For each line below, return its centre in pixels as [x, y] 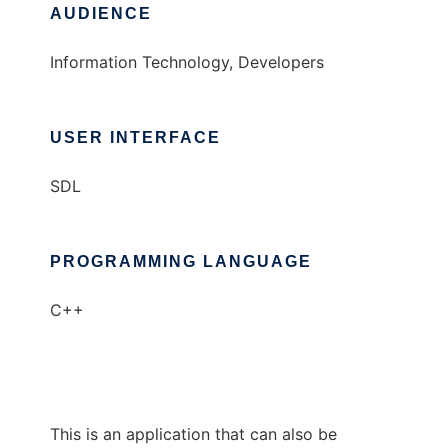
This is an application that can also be [193, 434]
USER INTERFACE [135, 138]
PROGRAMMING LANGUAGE [181, 262]
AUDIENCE [101, 14]
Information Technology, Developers [187, 62]
